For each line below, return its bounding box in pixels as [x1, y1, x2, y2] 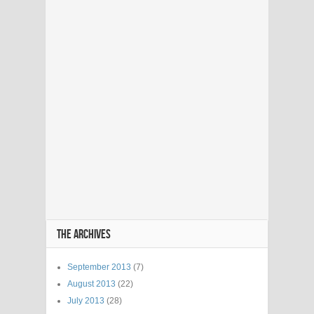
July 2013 [67, 295, 104, 306]
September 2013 [67, 261, 131, 272]
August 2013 [67, 278, 116, 289]
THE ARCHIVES [57, 226, 111, 242]
